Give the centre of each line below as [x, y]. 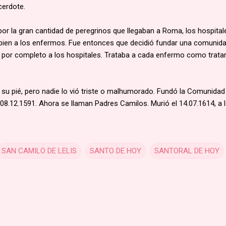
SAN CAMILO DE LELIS [39, 151]
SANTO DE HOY [116, 151]
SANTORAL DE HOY [187, 151]
